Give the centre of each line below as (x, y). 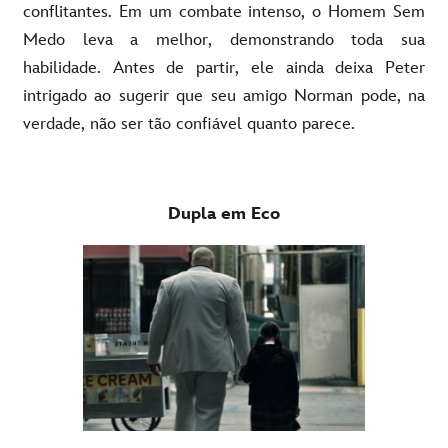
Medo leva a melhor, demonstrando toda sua (224, 39)
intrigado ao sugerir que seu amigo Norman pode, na (224, 95)
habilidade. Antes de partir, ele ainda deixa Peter (224, 67)
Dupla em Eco (224, 213)
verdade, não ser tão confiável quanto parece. (189, 123)
